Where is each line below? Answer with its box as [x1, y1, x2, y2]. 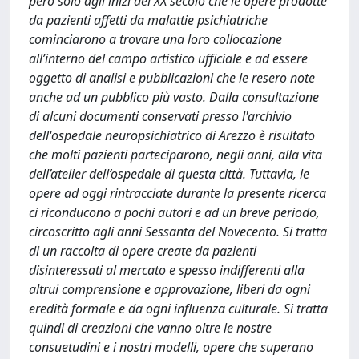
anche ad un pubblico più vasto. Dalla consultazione [29, 88, 319, 106]
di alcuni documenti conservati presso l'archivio [29, 107, 292, 125]
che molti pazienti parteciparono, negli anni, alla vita [29, 146, 322, 163]
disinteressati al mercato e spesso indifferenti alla [29, 261, 305, 279]
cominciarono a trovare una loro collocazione [29, 30, 282, 48]
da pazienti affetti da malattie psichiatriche [29, 11, 268, 29]
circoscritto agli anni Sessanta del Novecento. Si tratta [29, 223, 327, 240]
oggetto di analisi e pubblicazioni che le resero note [29, 69, 315, 87]
